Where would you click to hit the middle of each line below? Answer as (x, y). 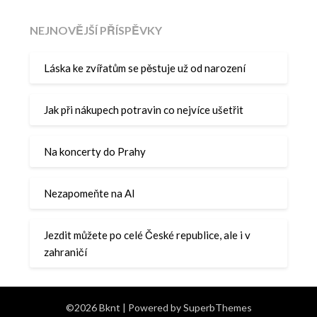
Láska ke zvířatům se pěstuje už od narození (145, 68)
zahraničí (66, 252)
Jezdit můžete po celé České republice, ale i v (148, 235)
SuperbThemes (217, 308)
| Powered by (152, 308)
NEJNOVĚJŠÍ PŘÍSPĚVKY (96, 30)
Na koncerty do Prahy (95, 151)
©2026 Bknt (94, 308)
